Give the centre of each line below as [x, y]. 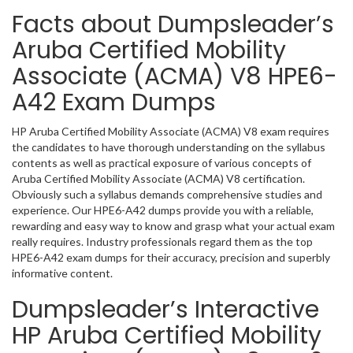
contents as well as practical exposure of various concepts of [162, 163]
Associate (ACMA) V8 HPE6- [175, 76]
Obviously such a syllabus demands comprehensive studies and [167, 194]
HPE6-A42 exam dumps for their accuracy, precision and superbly [171, 257]
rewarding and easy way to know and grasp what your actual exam [173, 226]
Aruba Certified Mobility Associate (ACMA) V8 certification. [158, 178]
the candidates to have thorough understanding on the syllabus [169, 147]
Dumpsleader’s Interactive [165, 310]
